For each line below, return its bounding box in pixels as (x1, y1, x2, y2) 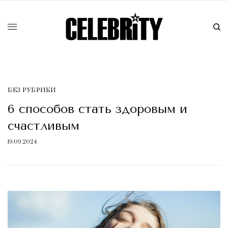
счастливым (8, 119, 79, 133)
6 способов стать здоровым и (8, 102, 187, 117)
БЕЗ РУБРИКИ (8, 87, 56, 95)
